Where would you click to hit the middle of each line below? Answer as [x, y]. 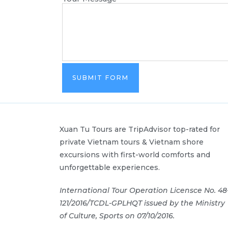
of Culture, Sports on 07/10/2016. [117, 216]
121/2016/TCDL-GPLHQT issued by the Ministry [142, 203]
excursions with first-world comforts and [135, 155]
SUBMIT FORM [101, 78]
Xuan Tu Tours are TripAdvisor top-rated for [140, 130]
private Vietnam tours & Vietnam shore [132, 142]
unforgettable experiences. [110, 168]
